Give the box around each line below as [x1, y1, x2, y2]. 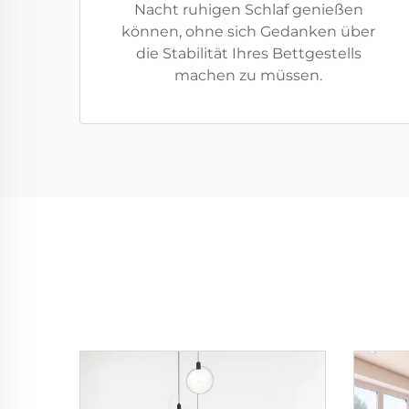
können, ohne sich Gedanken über [121, 23, 375, 40]
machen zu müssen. [174, 67, 322, 84]
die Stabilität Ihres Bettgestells [135, 45, 362, 62]
